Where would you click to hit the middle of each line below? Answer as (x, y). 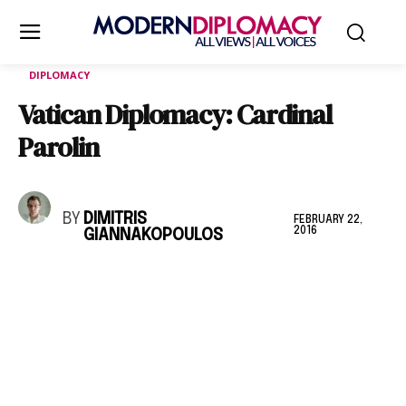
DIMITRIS (116, 219)
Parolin (58, 147)
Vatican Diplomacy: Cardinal (175, 115)
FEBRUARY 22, (329, 220)
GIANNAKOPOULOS (154, 236)
